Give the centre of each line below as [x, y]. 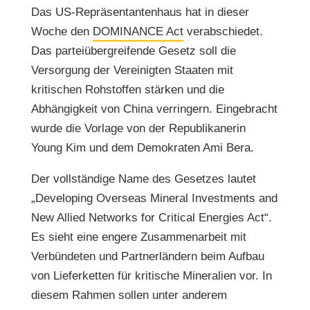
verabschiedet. [223, 31]
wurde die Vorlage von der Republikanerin [138, 128]
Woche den [62, 31]
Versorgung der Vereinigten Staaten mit [132, 70]
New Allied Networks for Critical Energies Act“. [151, 218]
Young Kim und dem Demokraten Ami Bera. [142, 148]
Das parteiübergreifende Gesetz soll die [133, 51]
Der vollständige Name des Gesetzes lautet [143, 179]
